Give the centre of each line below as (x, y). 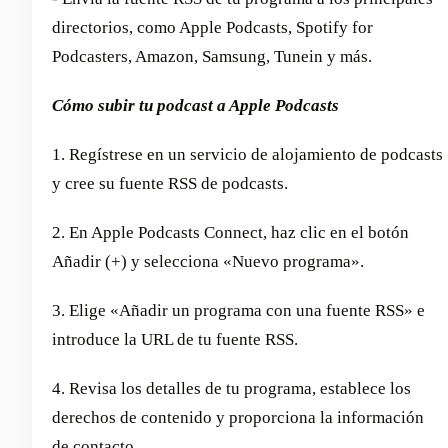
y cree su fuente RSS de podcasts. (170, 183)
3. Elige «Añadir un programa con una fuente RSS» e (238, 310)
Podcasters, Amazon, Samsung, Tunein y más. (212, 56)
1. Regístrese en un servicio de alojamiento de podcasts (247, 154)
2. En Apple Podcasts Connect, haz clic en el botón (230, 232)
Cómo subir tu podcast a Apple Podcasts (195, 105)
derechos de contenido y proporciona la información (238, 417)
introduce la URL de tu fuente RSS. (175, 339)
